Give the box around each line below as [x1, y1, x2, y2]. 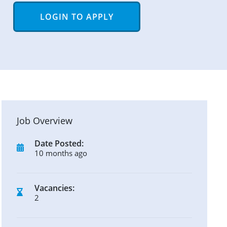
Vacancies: [34, 182, 74, 194]
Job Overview [17, 114, 72, 127]
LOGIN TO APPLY [40, 11, 113, 22]
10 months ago [34, 147, 87, 158]
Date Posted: [34, 137, 84, 149]
